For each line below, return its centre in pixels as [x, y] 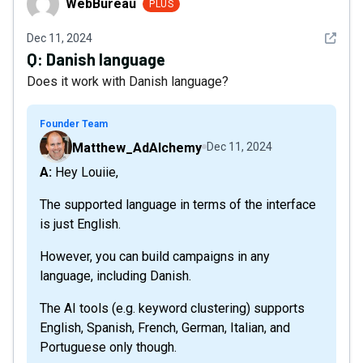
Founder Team [74, 124]
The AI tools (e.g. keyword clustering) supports [172, 308]
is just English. [80, 224]
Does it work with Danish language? [128, 81]
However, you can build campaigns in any [155, 256]
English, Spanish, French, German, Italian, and [165, 328]
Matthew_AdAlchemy [137, 148]
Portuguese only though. [108, 347]
